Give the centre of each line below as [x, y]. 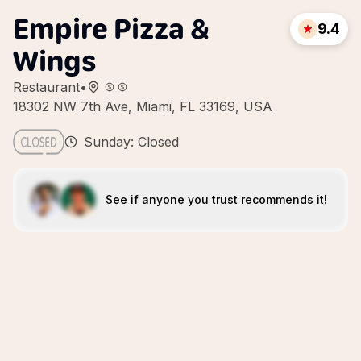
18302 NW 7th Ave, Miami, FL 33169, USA [143, 106]
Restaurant [46, 87]
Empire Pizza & [111, 29]
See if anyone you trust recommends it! [216, 199]
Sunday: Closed [131, 142]
